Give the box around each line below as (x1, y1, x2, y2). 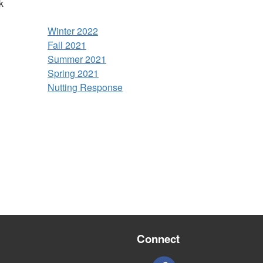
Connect (137, 230, 180, 247)
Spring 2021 (48, 66, 99, 80)
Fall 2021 (48, 38, 86, 52)
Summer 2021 (48, 52, 106, 66)
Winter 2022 (48, 24, 98, 38)
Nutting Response (48, 80, 123, 95)
